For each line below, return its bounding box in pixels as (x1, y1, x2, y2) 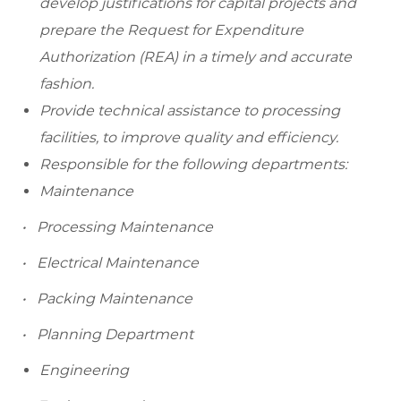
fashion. (39, 75, 94, 93)
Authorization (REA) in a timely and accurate (39, 48, 352, 66)
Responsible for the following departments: (39, 156, 347, 174)
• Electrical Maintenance (21, 254, 199, 272)
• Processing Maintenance (21, 218, 213, 236)
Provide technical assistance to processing (39, 102, 340, 120)
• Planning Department (21, 326, 193, 344)
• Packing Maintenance (21, 290, 192, 308)
